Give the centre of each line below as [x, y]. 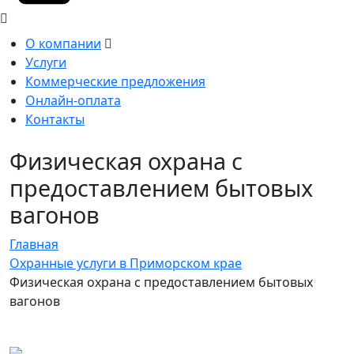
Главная [34, 245]
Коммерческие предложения [115, 82]
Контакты [55, 120]
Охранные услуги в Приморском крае [126, 264]
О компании [63, 44]
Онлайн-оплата [73, 101]
